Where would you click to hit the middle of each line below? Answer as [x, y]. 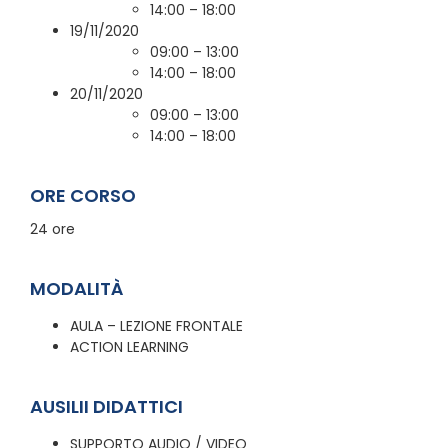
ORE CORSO [83, 195]
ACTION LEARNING [129, 346]
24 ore [52, 228]
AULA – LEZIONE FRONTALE [156, 325]
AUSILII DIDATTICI [106, 406]
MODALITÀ [76, 288]
